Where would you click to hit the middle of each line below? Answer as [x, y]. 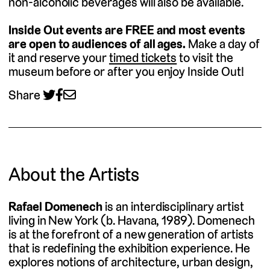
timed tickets [143, 58]
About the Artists [74, 175]
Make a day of [223, 44]
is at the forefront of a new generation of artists [131, 234]
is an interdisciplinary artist [173, 207]
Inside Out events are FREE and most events [127, 30]
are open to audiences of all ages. [97, 44]
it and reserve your [59, 58]
